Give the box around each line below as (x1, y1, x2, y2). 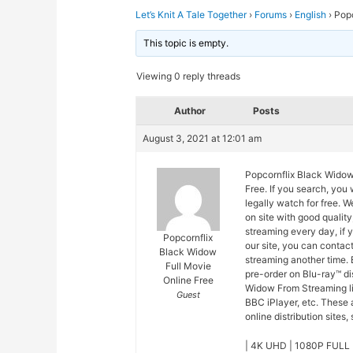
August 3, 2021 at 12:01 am (143, 132, 262, 145)
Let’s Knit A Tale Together (136, 9, 247, 21)
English (295, 9, 327, 21)
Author (174, 105, 206, 117)
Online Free (162, 274, 214, 287)
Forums (255, 9, 288, 21)
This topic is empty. (143, 37, 229, 50)
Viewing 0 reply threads (136, 70, 241, 83)
